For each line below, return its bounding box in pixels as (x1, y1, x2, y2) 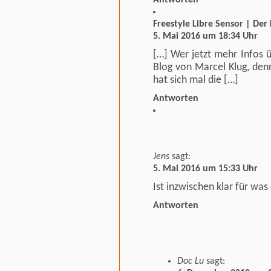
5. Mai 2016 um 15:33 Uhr (153, 163, 258, 174)
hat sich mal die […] (153, 74, 238, 85)
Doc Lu (177, 256, 204, 266)
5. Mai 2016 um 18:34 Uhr (153, 31, 258, 41)
